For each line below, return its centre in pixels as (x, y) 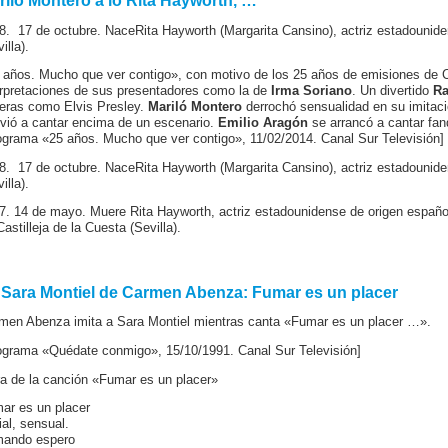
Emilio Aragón (263, 123)
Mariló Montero (195, 107)
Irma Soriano (309, 91)
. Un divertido (392, 91)
